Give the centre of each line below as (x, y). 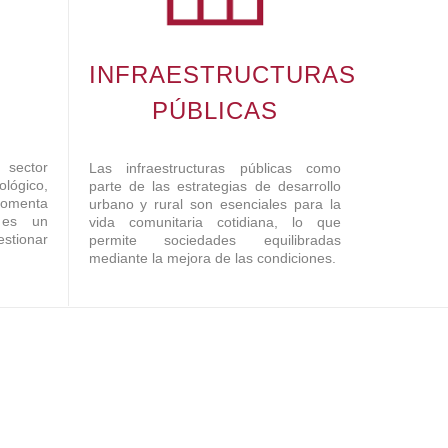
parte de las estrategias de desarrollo (214, 185)
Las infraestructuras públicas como (214, 167)
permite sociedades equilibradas (214, 239)
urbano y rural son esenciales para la (214, 203)
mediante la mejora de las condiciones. (212, 257)
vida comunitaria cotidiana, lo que (214, 221)
